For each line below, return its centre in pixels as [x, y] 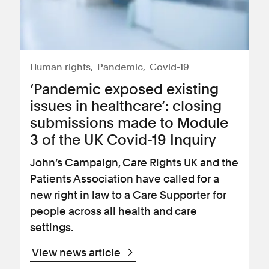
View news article [77, 252]
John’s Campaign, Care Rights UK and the [134, 162]
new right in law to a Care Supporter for [128, 195]
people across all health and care [113, 211]
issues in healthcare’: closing [126, 106]
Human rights [60, 67]
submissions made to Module [129, 123]
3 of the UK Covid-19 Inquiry [123, 140]
